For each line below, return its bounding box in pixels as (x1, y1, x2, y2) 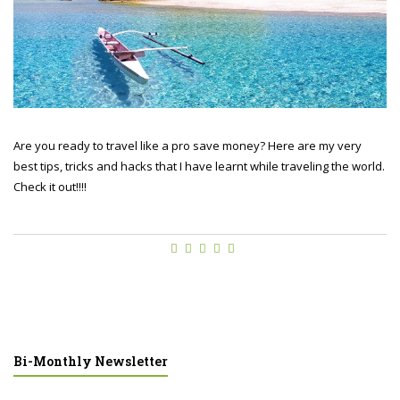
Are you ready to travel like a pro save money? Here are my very (13, 137, 362, 154)
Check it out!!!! (13, 179, 87, 196)
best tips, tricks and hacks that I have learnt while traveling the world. (13, 158, 385, 175)
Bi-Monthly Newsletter (13, 353, 168, 371)
